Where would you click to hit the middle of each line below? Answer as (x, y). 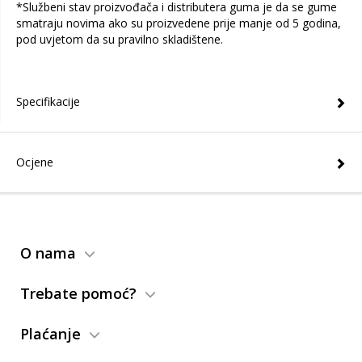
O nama (48, 253)
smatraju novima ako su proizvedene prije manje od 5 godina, (179, 23)
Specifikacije (48, 101)
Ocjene (35, 162)
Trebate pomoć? (78, 293)
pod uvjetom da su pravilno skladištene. (120, 39)
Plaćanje (51, 334)
